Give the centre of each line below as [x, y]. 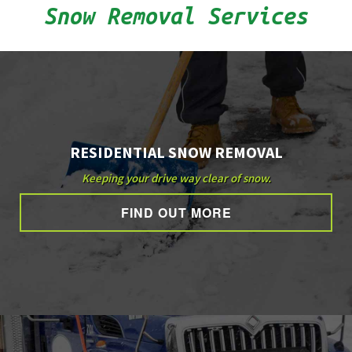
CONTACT [37, 144]
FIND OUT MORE [176, 213]
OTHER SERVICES [55, 36]
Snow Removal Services [176, 16]
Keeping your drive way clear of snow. [176, 178]
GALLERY [34, 90]
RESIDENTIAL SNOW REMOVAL [176, 152]
